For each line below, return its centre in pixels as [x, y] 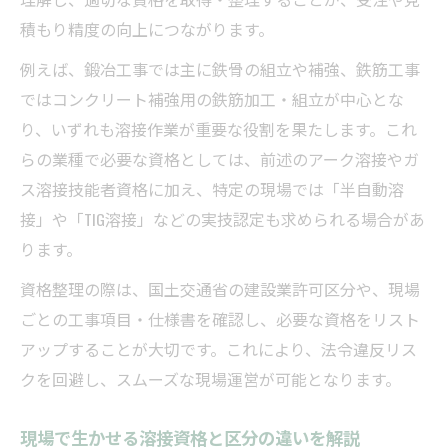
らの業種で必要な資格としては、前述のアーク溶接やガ [219, 158]
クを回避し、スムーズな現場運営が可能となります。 [210, 378]
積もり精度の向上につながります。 [147, 28]
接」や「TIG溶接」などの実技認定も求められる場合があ [222, 218]
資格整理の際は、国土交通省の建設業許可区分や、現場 [220, 288]
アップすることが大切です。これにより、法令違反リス [218, 348]
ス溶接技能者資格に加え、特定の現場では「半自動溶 [212, 188]
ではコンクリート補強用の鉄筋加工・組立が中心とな [212, 98]
